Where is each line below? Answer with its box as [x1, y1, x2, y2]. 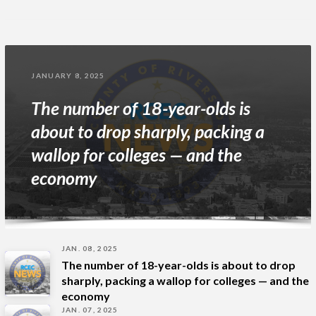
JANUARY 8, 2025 [31, 71, 105, 80]
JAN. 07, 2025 [61, 305, 119, 315]
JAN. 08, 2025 [61, 244, 119, 253]
